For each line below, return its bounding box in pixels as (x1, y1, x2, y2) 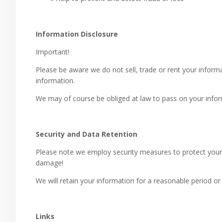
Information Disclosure (36, 29, 118, 39)
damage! (36, 158, 63, 167)
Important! (36, 47, 69, 56)
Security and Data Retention (36, 129, 137, 139)
